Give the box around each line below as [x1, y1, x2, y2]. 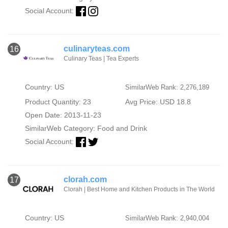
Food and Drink [97, 124, 147, 132]
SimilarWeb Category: [24, 124, 97, 132]
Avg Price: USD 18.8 [125, 98, 191, 106]
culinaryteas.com [64, 44, 130, 53]
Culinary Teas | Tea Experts [64, 55, 139, 62]
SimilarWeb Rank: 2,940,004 [125, 214, 209, 222]
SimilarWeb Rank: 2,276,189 [125, 83, 209, 91]
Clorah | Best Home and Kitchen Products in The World [64, 186, 215, 193]
